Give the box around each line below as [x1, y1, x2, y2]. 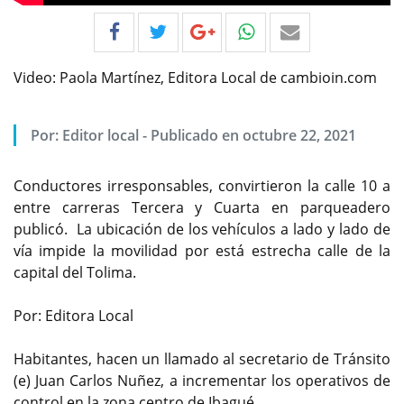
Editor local [62, 125, 140, 146]
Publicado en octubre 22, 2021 [151, 125, 357, 146]
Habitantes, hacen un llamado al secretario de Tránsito [14, 349, 390, 370]
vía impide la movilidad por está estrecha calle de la [14, 241, 390, 262]
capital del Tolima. [14, 262, 136, 283]
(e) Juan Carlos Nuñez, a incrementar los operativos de [14, 371, 390, 391]
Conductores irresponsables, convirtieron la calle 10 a [14, 176, 390, 197]
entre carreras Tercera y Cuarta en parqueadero [14, 197, 390, 218]
